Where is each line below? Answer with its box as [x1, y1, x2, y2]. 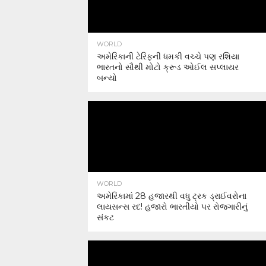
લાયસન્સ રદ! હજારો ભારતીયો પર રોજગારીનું [97, 201, 248, 212]
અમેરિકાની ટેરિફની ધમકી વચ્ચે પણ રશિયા [97, 51, 239, 62]
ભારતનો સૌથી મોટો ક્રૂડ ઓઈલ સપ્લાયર [97, 62, 239, 72]
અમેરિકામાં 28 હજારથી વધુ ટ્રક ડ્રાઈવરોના [97, 191, 246, 201]
